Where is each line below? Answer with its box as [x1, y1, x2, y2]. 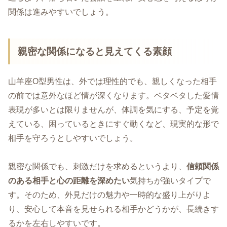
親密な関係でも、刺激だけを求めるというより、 [8, 162, 186, 171]
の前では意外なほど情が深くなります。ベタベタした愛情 [8, 91, 219, 100]
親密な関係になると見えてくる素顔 [18, 46, 172, 57]
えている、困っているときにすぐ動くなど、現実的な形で [8, 119, 219, 128]
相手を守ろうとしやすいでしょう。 [8, 133, 138, 142]
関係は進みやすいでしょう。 [8, 8, 113, 17]
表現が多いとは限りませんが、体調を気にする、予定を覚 [8, 105, 219, 114]
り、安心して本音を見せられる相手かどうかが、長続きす [8, 205, 219, 214]
